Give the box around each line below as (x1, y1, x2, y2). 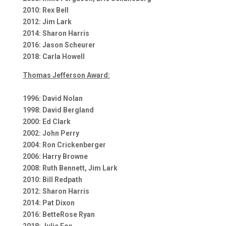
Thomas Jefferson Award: (22, 71, 110, 79)
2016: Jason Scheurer (22, 40, 95, 49)
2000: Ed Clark (22, 117, 71, 126)
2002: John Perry (22, 129, 79, 137)
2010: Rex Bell (22, 6, 69, 14)
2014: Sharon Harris (22, 29, 89, 37)
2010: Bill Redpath (22, 175, 82, 184)
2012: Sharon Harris (22, 187, 89, 195)
